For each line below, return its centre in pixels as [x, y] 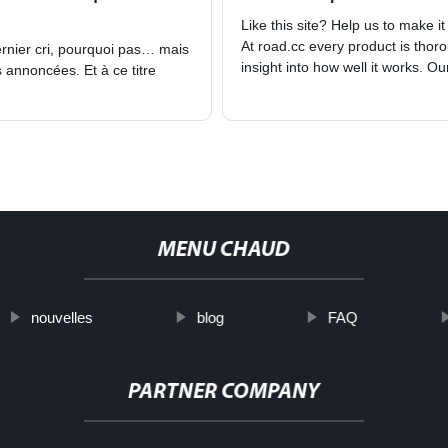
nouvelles [61, 318]
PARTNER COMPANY [224, 393]
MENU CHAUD [223, 251]
